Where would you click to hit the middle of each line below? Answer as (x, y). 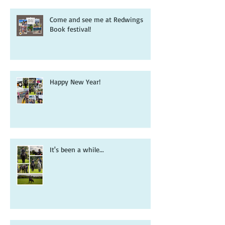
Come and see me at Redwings (96, 41)
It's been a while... (77, 172)
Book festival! (70, 51)
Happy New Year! (75, 104)
